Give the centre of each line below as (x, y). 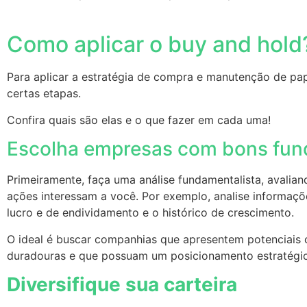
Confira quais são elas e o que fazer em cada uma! (140, 120)
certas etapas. (47, 94)
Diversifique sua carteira (122, 284)
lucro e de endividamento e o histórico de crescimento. (154, 213)
